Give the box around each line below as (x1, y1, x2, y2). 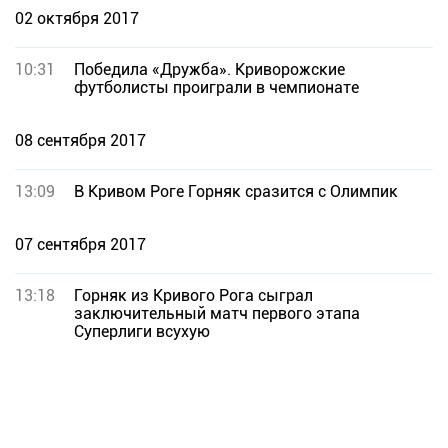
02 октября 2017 (15, 9, 139, 28)
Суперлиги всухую (74, 322, 210, 341)
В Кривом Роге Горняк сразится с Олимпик (74, 182, 398, 201)
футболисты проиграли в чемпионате (74, 78, 359, 97)
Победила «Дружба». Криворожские (74, 60, 345, 79)
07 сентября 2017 (15, 235, 146, 254)
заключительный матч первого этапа (74, 304, 360, 323)
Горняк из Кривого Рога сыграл (74, 286, 313, 305)
